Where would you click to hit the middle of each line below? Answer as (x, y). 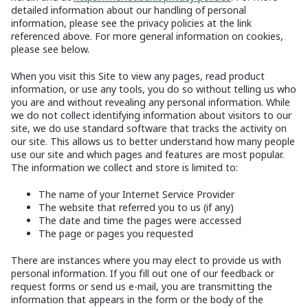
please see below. (50, 49)
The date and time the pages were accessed (140, 221)
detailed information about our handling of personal (129, 10)
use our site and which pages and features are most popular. (147, 155)
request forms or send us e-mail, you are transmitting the (142, 287)
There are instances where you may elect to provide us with (146, 261)
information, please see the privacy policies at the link (131, 23)
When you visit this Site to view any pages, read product (138, 76)
